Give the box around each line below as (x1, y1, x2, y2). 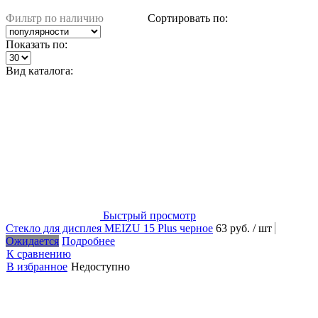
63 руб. (216, 221, 253, 234)
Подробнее (62, 234, 115, 247)
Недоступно (71, 260, 130, 273)
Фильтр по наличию (6, 11, 104, 24)
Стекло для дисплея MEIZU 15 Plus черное (6, 221, 213, 234)
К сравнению (6, 247, 71, 260)
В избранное (6, 260, 67, 273)
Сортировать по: (148, 11, 228, 24)
